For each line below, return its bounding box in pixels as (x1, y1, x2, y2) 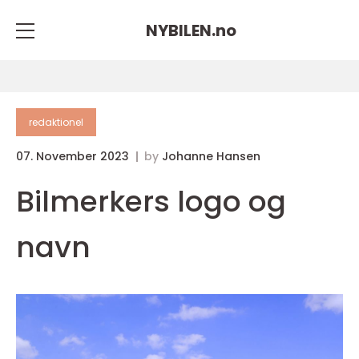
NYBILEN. (145, 18, 216, 42)
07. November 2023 (16, 148, 132, 164)
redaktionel (29, 115, 83, 129)
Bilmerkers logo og (16, 181, 286, 222)
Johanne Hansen (162, 148, 260, 164)
